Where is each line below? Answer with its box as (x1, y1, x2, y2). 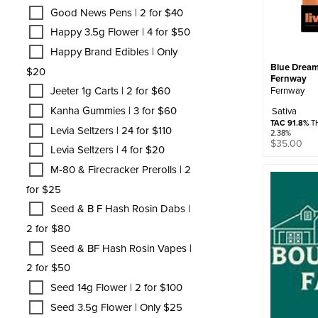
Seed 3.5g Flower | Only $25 (50, 299, 182, 314)
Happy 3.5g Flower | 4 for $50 (50, 24, 190, 40)
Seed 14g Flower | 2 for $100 (50, 279, 182, 295)
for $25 (26, 181, 61, 197)
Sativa (271, 104, 297, 117)
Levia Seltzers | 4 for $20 (50, 142, 165, 158)
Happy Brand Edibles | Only (50, 44, 177, 60)
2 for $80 (26, 220, 70, 236)
